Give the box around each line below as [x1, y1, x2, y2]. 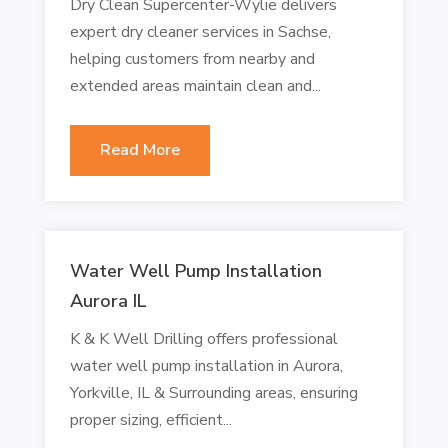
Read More [99, 138, 180, 161]
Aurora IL [69, 288, 147, 313]
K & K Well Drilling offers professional [69, 327, 338, 350]
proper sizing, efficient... [69, 408, 232, 431]
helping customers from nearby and [69, 47, 315, 70]
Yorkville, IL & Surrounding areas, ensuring [69, 381, 358, 404]
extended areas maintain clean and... [69, 74, 321, 97]
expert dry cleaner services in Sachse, [69, 20, 331, 43]
